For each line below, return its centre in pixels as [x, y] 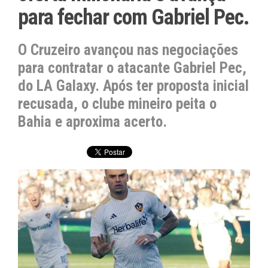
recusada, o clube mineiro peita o [117, 104]
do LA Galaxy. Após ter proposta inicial [133, 86]
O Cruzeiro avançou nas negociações [128, 50]
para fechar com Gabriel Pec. [133, 17]
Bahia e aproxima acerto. [92, 122]
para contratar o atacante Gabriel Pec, [132, 68]
